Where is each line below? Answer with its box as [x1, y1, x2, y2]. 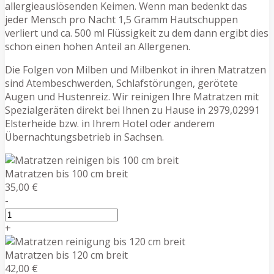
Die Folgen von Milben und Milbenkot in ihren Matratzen [5, 62, 266, 76]
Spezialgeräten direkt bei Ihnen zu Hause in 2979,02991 [5, 103, 260, 117]
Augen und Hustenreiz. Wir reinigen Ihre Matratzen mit [5, 89, 259, 103]
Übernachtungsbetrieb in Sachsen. [5, 130, 164, 144]
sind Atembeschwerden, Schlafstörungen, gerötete [5, 76, 238, 90]
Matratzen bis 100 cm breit [5, 166, 128, 180]
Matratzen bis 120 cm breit [5, 248, 128, 262]
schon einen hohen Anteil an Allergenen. [5, 39, 190, 53]
